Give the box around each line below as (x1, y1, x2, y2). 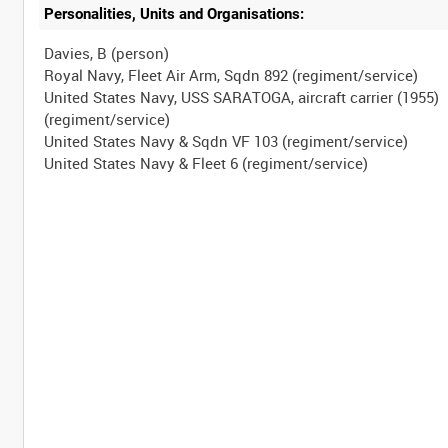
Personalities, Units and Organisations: (44, 4, 305, 23)
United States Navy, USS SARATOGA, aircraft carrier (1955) (44, 86, 440, 107)
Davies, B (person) (44, 42, 170, 63)
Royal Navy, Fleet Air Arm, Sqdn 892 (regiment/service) (44, 64, 419, 85)
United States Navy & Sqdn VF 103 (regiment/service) (44, 130, 409, 151)
